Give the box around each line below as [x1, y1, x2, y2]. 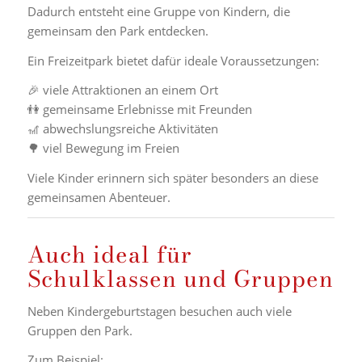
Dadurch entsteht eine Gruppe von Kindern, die [27, 2, 290, 19]
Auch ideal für [27, 236, 192, 271]
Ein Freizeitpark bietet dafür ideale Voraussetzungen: [27, 52, 319, 69]
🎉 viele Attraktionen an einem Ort [27, 82, 218, 99]
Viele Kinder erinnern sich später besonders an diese [27, 170, 318, 186]
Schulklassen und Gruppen [27, 260, 334, 296]
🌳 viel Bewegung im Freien [27, 140, 179, 157]
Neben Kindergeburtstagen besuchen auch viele [27, 302, 292, 319]
